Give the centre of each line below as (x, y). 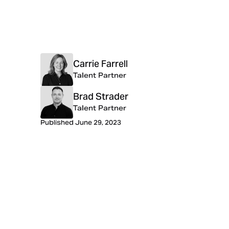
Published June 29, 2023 (81, 123)
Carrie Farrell (101, 65)
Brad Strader (101, 97)
